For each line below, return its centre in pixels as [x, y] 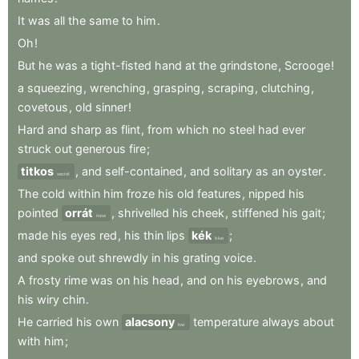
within [84, 193]
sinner [111, 107]
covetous [43, 107]
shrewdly [123, 257]
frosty [45, 280]
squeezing [55, 87]
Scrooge [307, 65]
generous [101, 148]
